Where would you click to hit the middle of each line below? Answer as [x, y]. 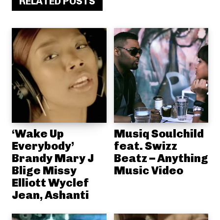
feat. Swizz [145, 146]
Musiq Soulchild [159, 133]
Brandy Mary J [53, 158]
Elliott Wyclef [50, 182]
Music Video [148, 170]
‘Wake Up [38, 133]
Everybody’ [43, 146]
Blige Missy [44, 170]
